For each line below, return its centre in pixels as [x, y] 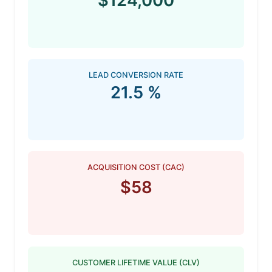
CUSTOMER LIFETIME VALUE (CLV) [136, 262]
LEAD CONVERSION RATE [136, 75]
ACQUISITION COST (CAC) [136, 168]
